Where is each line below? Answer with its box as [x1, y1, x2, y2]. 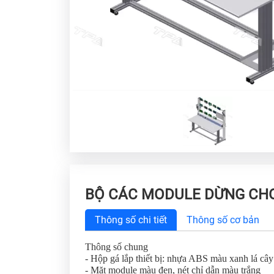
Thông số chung [85, 241, 148, 252]
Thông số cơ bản [187, 213, 259, 226]
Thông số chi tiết [95, 213, 167, 226]
